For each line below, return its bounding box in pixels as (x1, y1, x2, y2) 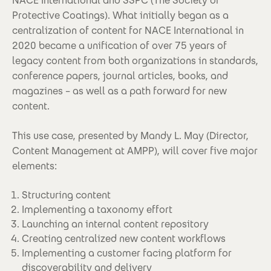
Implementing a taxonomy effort (22, 203, 172, 216)
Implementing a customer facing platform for (22, 247, 232, 260)
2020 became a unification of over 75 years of (12, 39, 227, 52)
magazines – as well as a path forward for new (12, 85, 227, 97)
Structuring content (22, 189, 111, 201)
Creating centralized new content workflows (22, 232, 226, 245)
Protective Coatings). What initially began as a (12, 9, 229, 22)
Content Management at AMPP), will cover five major (12, 145, 258, 157)
